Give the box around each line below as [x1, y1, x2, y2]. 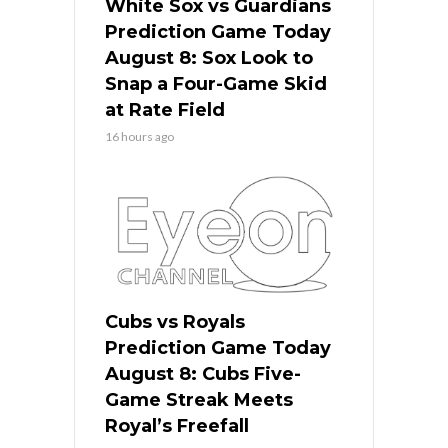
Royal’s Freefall [105, 414, 249, 437]
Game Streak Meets [105, 388, 293, 411]
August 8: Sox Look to [105, 46, 313, 69]
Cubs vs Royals [105, 310, 245, 333]
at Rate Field [105, 98, 225, 121]
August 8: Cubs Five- [105, 362, 301, 385]
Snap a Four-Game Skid [105, 72, 327, 95]
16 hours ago [105, 128, 174, 144]
